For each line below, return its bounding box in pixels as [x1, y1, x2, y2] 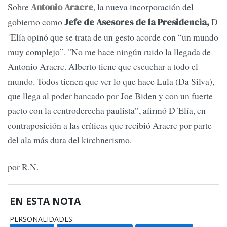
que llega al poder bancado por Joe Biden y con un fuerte [8, 89, 213, 102]
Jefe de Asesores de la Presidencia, [62, 16, 209, 28]
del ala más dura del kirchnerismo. [8, 133, 132, 146]
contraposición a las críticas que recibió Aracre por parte [8, 119, 212, 131]
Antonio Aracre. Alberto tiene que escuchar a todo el [8, 60, 198, 72]
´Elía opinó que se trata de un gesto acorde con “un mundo [8, 30, 218, 43]
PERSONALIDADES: [10, 214, 74, 224]
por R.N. [8, 161, 39, 173]
